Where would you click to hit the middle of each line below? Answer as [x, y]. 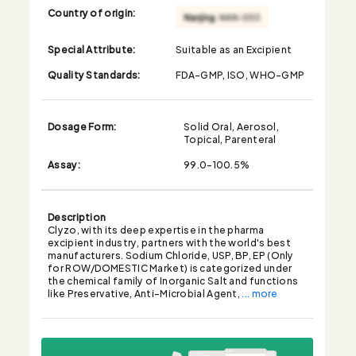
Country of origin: [92, 12]
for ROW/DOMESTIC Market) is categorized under [170, 267]
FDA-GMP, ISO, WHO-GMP [240, 74]
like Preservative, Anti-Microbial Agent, [145, 292]
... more [260, 292]
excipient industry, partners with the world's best [169, 241]
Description [77, 216]
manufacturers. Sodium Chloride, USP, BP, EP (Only [171, 254]
